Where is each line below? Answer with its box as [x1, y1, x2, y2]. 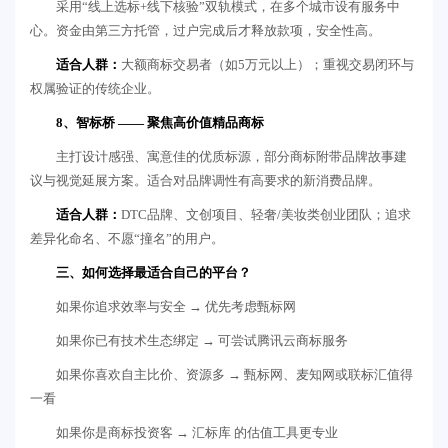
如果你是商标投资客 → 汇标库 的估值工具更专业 [56, 424, 338, 440]
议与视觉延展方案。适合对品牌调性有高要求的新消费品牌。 [30, 172, 381, 188]
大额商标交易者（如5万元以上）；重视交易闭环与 [121, 56, 414, 72]
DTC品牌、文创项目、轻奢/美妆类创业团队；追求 [121, 206, 411, 222]
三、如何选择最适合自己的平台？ [56, 264, 251, 280]
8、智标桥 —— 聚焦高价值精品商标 [56, 114, 264, 130]
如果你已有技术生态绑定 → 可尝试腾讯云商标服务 [56, 332, 348, 348]
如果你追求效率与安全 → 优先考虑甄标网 [56, 298, 296, 314]
